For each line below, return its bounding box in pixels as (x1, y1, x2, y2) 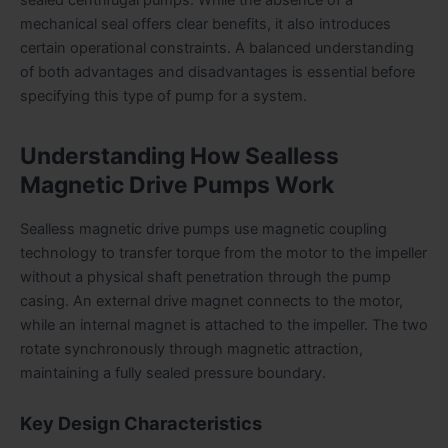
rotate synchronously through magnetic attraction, (20, 339, 363, 358)
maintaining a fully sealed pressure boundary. (20, 363, 326, 382)
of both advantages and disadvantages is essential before (20, 62, 415, 81)
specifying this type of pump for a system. (20, 86, 307, 105)
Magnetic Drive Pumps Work (20, 170, 334, 199)
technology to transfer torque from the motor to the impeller (20, 243, 427, 262)
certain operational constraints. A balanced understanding (20, 38, 414, 57)
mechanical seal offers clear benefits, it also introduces (20, 14, 391, 33)
